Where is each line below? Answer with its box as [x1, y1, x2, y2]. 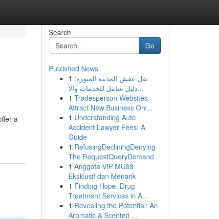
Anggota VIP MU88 [74, 161, 133, 171]
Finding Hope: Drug [74, 181, 135, 191]
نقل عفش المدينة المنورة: [74, 73, 148, 83]
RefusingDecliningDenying [74, 142, 155, 152]
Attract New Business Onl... [68, 103, 153, 112]
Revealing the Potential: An [74, 200, 158, 210]
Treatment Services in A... [68, 191, 148, 200]
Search [48, 27, 71, 37]
